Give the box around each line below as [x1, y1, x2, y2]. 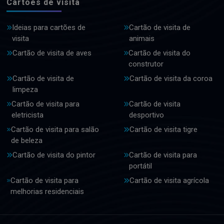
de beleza [10, 136, 42, 145]
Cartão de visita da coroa [129, 74, 212, 83]
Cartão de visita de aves [12, 48, 91, 58]
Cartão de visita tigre [129, 125, 197, 134]
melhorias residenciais [10, 187, 84, 196]
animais [129, 34, 155, 43]
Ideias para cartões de [12, 23, 86, 32]
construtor [128, 59, 164, 69]
